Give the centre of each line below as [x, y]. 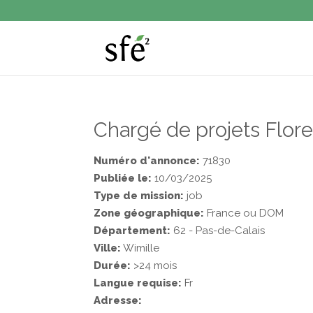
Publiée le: [123, 178]
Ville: [108, 248]
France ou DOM [244, 213]
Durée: [112, 265]
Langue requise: [138, 283]
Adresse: [118, 300]
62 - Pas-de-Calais [218, 231]
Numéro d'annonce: [147, 161]
